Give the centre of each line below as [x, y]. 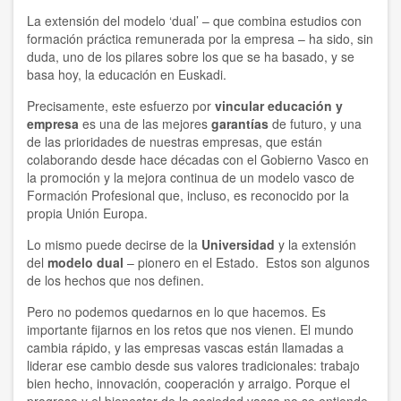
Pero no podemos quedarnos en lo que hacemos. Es [176, 312]
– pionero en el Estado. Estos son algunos [247, 263]
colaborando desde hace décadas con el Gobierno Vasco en [198, 160]
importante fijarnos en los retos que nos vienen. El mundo [190, 330]
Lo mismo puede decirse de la [114, 245]
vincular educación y [279, 106]
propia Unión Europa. [87, 213]
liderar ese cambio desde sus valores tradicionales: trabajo [193, 366]
